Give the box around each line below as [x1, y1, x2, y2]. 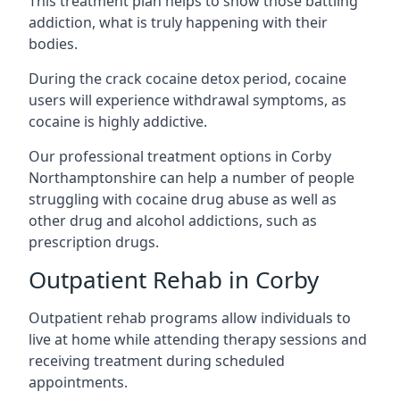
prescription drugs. [29, 232, 159, 252]
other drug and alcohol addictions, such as [29, 211, 317, 230]
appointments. [29, 372, 128, 392]
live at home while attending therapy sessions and [29, 329, 367, 349]
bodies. [29, 34, 78, 54]
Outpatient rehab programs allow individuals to [29, 308, 351, 328]
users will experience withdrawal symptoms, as [29, 90, 346, 110]
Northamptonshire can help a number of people [29, 168, 354, 187]
